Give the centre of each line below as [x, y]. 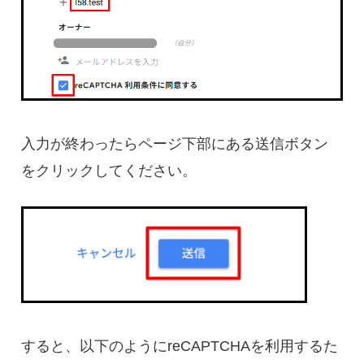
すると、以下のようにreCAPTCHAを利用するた [180, 347]
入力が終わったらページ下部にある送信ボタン [175, 144]
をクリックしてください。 [109, 171]
